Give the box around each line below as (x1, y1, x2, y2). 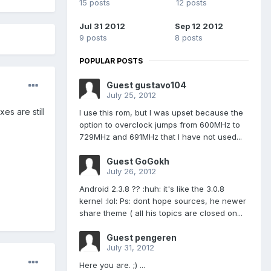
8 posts (175, 32, 203, 42)
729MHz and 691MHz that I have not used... (79, 131, 242, 142)
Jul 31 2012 (79, 21, 125, 31)
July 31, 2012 (106, 242, 154, 252)
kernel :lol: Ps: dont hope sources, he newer (79, 195, 246, 206)
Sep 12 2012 (175, 21, 223, 31)
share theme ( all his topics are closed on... (79, 207, 243, 218)
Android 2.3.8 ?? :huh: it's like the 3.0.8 (79, 183, 224, 194)
